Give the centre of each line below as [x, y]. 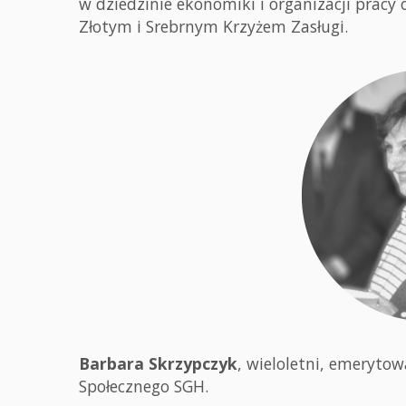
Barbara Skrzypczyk [158, 363]
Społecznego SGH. [144, 386]
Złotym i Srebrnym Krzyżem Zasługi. [213, 26]
